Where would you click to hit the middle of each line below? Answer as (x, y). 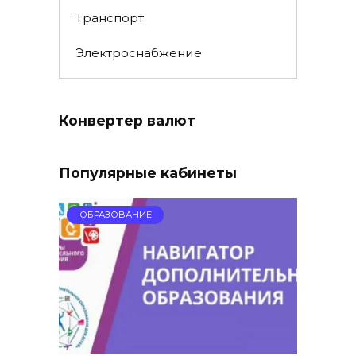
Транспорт (109, 18)
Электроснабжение (138, 52)
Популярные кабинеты (148, 173)
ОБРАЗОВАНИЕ (115, 215)
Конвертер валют (127, 121)
